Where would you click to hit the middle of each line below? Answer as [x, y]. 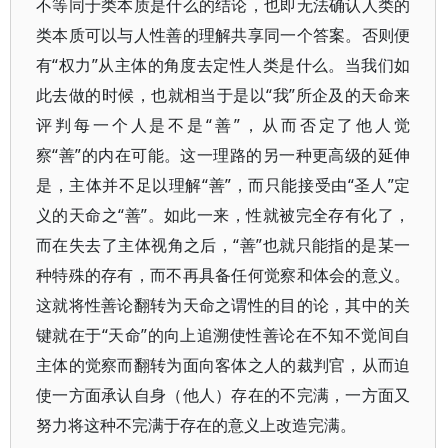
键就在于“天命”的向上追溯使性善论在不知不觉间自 [223, 335]
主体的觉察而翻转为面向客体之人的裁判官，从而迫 [223, 365]
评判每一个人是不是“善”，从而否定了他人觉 [223, 125]
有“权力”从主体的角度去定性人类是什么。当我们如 [223, 65]
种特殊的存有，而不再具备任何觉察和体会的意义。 [223, 275]
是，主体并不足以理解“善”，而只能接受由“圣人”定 [223, 185]
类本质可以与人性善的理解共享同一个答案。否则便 [223, 35]
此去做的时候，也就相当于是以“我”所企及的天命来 [223, 95]
